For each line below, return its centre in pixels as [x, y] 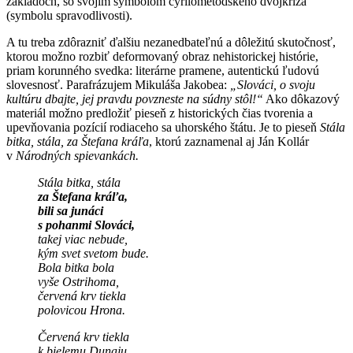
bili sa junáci [71, 210]
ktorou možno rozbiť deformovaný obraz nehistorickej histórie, [162, 56]
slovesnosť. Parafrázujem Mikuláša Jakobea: [118, 84]
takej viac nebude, [83, 239]
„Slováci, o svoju [273, 84]
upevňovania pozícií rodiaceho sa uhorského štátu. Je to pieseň [163, 127]
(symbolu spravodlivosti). [69, 15]
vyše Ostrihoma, [78, 281]
